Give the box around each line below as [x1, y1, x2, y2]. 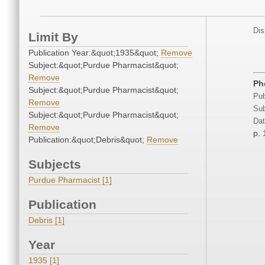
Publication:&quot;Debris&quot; [28, 135, 147, 145]
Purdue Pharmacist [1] [28, 175, 112, 185]
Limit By [28, 30, 78, 44]
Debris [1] [28, 215, 64, 225]
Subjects [28, 157, 81, 172]
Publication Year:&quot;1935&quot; [28, 48, 161, 58]
